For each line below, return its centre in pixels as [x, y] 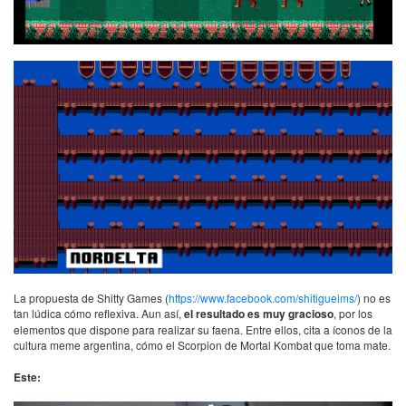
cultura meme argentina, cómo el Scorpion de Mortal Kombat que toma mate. [202, 345]
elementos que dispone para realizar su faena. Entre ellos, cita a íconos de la [203, 330]
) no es [374, 298]
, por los [353, 314]
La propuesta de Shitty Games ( [91, 298]
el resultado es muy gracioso [259, 314]
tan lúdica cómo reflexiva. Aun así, [99, 314]
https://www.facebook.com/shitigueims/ [263, 298]
